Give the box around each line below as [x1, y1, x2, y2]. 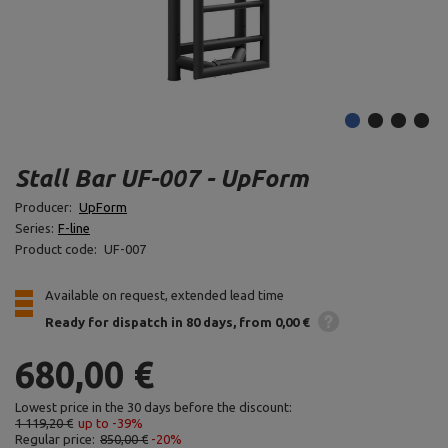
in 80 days [171, 314, 233, 329]
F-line [58, 221, 90, 235]
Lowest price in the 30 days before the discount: [15, 400, 292, 414]
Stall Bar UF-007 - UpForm [15, 165, 308, 192]
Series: [15, 221, 54, 235]
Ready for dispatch [45, 314, 168, 329]
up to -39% [78, 416, 143, 430]
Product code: [15, 242, 100, 256]
